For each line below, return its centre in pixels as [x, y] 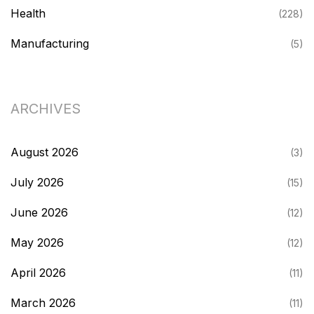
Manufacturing [50, 44]
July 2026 [37, 183]
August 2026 [45, 152]
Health [28, 14]
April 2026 [38, 273]
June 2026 [39, 213]
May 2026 [37, 243]
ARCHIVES [46, 109]
